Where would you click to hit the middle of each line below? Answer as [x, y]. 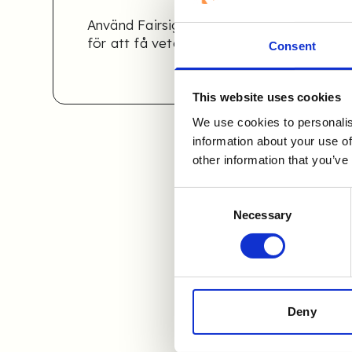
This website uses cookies [266, 97]
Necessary [262, 214]
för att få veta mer [148, 42]
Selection [198, 215]
